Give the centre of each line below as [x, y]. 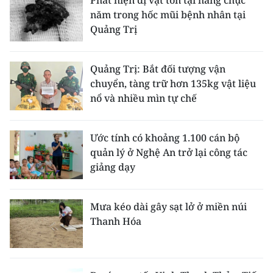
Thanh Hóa [116, 221]
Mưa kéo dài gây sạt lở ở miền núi [168, 206]
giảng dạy [113, 167]
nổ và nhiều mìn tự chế [144, 98]
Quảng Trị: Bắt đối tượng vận [158, 69]
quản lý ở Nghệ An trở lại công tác [169, 152]
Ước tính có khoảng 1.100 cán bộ [165, 137]
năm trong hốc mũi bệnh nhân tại [168, 14]
